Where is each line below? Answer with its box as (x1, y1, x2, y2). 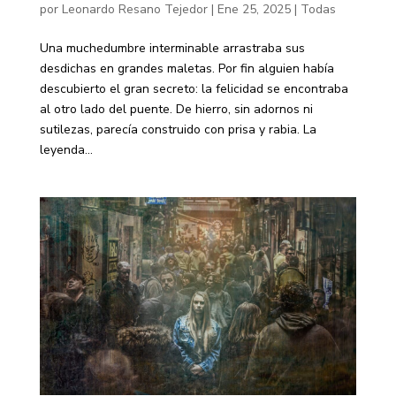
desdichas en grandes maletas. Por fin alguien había (39, 60, 334, 78)
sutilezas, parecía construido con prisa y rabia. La (39, 121, 316, 139)
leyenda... (39, 141, 93, 159)
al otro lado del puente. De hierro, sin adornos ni (39, 101, 313, 118)
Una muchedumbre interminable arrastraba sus (39, 40, 305, 57)
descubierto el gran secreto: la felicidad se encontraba (39, 80, 348, 98)
